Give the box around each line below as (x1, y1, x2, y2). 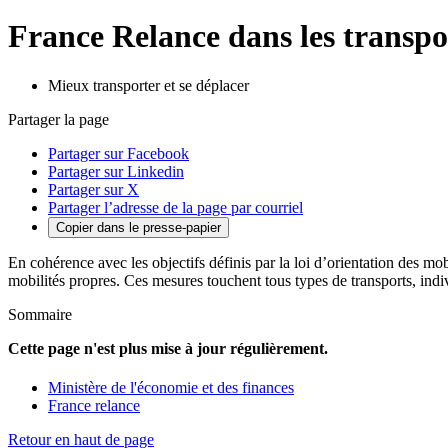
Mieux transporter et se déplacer (48, 76, 249, 94)
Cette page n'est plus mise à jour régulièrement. (8, 339, 332, 357)
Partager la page (8, 110, 109, 128)
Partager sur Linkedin (48, 162, 184, 180)
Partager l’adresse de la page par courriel (48, 198, 303, 216)
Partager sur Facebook (48, 144, 189, 162)
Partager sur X (48, 180, 139, 198)
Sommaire (8, 305, 72, 323)
